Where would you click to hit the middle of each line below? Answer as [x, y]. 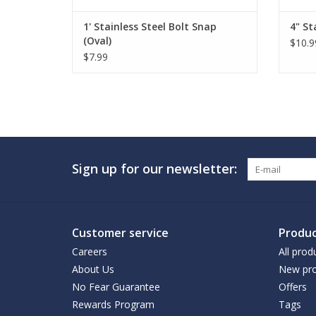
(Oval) [97, 41]
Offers [292, 287]
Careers [90, 252]
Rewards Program [113, 305]
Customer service [120, 233]
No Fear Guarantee [116, 287]
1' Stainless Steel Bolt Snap [150, 27]
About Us [93, 269]
